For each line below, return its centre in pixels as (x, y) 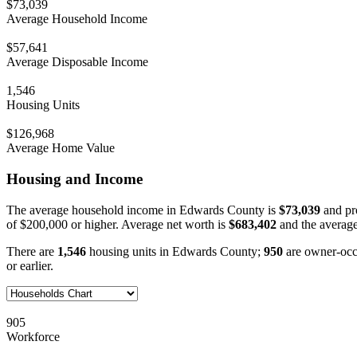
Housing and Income (75, 178)
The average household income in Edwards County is (143, 210)
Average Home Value (61, 148)
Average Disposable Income (77, 62)
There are (32, 251)
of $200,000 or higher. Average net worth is (118, 224)
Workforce (33, 336)
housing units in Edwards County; (175, 251)
